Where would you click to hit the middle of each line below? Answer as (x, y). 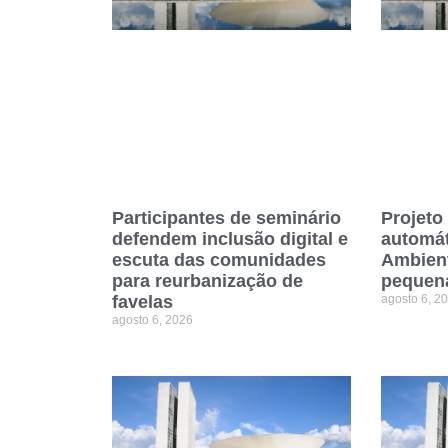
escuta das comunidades (219, 259)
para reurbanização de (207, 280)
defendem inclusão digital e (230, 238)
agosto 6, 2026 (152, 319)
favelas (142, 301)
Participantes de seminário (226, 217)
